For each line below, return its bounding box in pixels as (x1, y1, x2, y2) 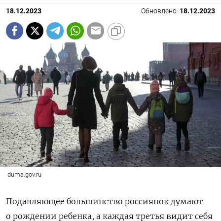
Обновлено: (141, 6, 180, 15)
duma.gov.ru (7, 170, 41, 178)
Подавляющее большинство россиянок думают (6, 196, 203, 206)
